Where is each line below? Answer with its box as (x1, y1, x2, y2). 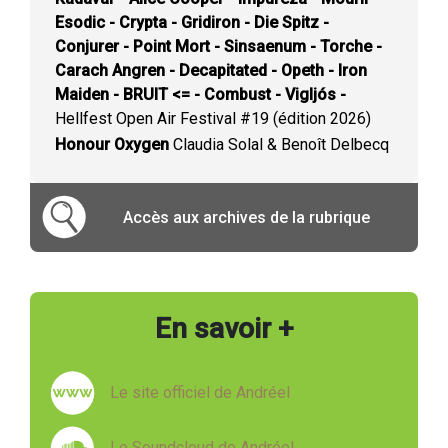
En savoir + (154, 312, 294, 346)
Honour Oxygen (55, 135, 169, 154)
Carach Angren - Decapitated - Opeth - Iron (55, 61, 367, 80)
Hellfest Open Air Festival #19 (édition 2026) (55, 109, 371, 128)
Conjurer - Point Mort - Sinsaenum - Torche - (55, 37, 382, 56)
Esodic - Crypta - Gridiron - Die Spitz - (55, 13, 329, 32)
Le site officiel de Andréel (110, 382, 290, 402)
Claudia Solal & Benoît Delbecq (169, 135, 389, 154)
